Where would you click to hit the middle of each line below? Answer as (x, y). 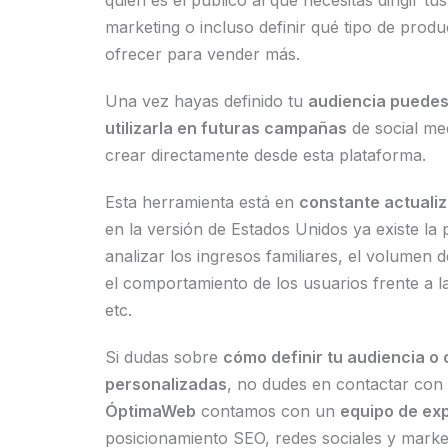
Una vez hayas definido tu (206, 101)
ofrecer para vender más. (202, 54)
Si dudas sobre (163, 357)
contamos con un (267, 411)
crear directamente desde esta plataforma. (265, 155)
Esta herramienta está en (201, 202)
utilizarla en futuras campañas (225, 128)
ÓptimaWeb (150, 411)
